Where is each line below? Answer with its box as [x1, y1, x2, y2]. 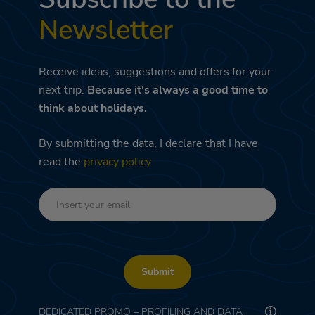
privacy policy [84, 154, 151, 170]
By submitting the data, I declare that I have [39, 136, 258, 152]
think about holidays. [39, 101, 147, 117]
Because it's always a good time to [84, 82, 268, 98]
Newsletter [39, 12, 173, 49]
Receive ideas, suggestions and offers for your [39, 64, 271, 80]
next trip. [39, 82, 84, 98]
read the [39, 154, 84, 170]
